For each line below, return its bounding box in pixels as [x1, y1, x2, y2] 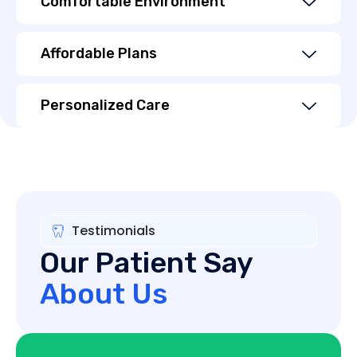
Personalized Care [41, 96, 170, 114]
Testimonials [72, 221, 155, 240]
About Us [40, 276, 167, 311]
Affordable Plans [41, 44, 157, 62]
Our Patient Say [40, 245, 253, 280]
